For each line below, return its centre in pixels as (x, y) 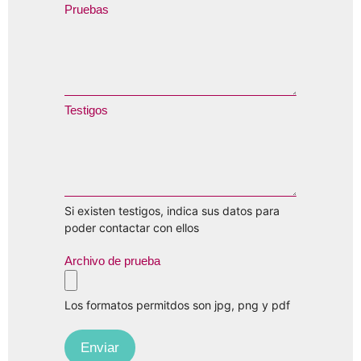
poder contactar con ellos (132, 228)
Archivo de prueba (112, 261)
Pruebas (87, 9)
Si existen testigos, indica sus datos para (172, 211)
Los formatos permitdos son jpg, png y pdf (177, 305)
